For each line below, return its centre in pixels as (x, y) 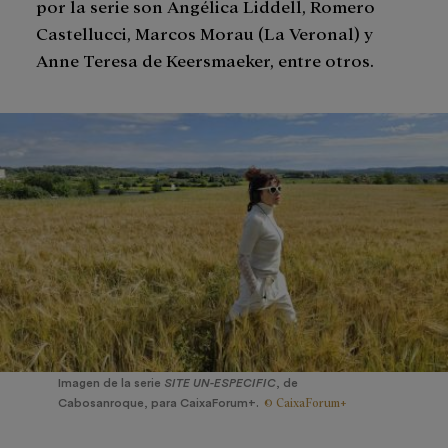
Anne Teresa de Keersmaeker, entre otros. (207, 60)
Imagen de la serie (111, 383)
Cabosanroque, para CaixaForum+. (158, 403)
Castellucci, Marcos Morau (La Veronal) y (204, 33)
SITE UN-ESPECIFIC (220, 383)
